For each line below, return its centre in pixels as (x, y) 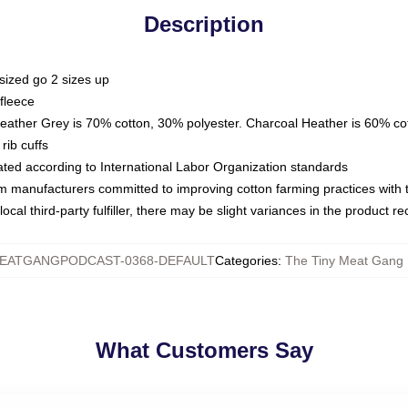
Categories (246, 260)
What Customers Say (204, 350)
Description (204, 24)
